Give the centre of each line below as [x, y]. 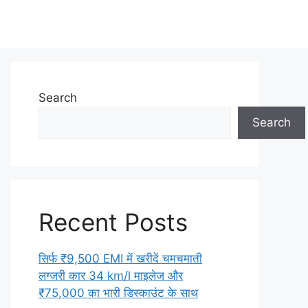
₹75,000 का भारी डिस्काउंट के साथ [118, 293]
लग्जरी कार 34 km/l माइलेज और [111, 276]
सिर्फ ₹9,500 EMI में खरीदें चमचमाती [120, 258]
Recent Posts [113, 222]
